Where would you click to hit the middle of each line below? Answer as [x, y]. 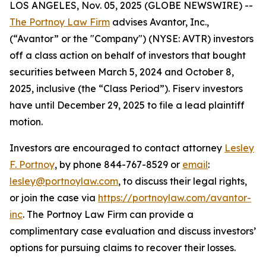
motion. [26, 122]
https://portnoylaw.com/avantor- [175, 198]
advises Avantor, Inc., [159, 22]
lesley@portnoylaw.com [64, 181]
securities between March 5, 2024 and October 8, [122, 72]
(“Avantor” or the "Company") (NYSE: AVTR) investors [132, 39]
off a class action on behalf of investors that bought [128, 55]
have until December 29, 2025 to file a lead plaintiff [127, 105]
